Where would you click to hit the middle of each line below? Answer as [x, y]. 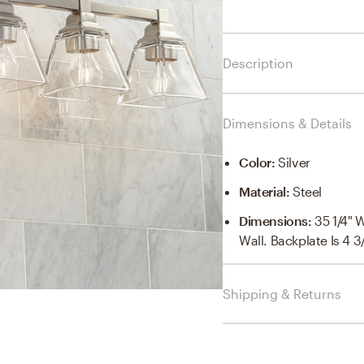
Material [262, 191]
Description [258, 63]
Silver [294, 162]
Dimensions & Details [287, 123]
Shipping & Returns [282, 293]
